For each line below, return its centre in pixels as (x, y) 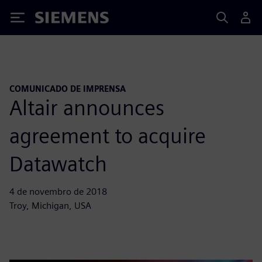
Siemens (54, 20)
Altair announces (87, 107)
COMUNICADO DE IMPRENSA (68, 89)
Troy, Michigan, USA (50, 205)
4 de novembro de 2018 (58, 191)
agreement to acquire (108, 135)
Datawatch (58, 163)
